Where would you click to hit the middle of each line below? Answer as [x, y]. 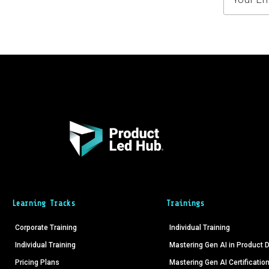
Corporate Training [46, 227]
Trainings [186, 203]
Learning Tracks [44, 203]
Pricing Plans [37, 262]
